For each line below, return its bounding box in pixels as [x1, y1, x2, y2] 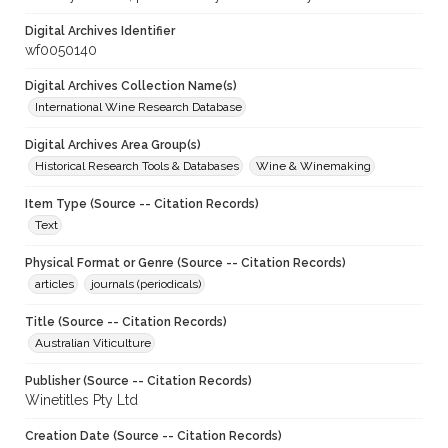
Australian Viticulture [35, 336, 151, 351]
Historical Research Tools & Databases [35, 159, 239, 174]
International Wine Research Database [35, 100, 242, 115]
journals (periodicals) [91, 277, 201, 292]
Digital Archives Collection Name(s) [25, 79, 237, 94]
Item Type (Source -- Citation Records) [25, 197, 259, 212]
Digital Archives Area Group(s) [25, 138, 201, 153]
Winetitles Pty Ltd [25, 392, 138, 409]
